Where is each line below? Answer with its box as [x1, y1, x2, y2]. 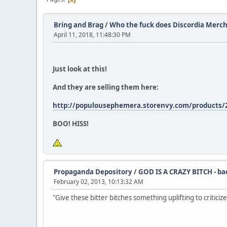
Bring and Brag [54, 20, 103, 29]
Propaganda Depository [54, 167, 132, 176]
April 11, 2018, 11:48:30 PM [54, 30, 131, 39]
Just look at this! [53, 64, 107, 73]
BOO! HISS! [53, 119, 89, 128]
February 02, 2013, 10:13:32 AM [54, 177, 143, 186]
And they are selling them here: [53, 83, 159, 92]
